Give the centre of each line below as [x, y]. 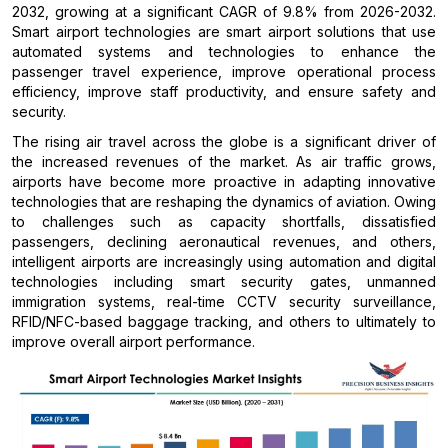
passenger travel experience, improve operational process [224, 72]
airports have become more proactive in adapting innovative [224, 182]
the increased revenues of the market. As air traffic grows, [224, 162]
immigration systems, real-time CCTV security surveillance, [224, 302]
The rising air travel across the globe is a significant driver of [224, 142]
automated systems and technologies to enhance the [224, 52]
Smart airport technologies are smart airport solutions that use [224, 32]
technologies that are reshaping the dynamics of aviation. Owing [224, 202]
